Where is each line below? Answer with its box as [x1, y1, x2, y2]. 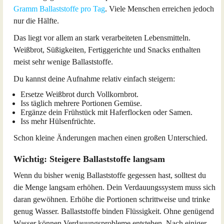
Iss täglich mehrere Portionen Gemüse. [20, 99, 142, 107]
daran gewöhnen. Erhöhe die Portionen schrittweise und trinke [13, 195, 210, 203]
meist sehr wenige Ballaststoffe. [13, 57, 113, 66]
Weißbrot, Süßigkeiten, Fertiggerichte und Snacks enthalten [13, 45, 200, 54]
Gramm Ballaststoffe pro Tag [13, 4, 105, 13]
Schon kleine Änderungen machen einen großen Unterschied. [13, 133, 207, 142]
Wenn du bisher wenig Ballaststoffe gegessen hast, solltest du [13, 171, 206, 179]
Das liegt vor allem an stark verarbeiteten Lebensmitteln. [13, 33, 190, 42]
